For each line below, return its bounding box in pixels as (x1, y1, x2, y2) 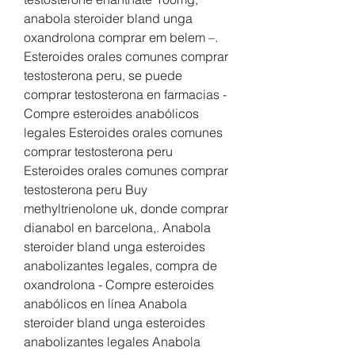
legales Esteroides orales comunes (24, 124, 223, 141)
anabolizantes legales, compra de (24, 258, 217, 274)
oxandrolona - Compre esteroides (24, 277, 214, 293)
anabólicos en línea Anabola (24, 296, 187, 312)
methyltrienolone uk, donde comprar (24, 200, 228, 217)
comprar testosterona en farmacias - (24, 86, 227, 103)
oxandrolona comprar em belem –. (24, 29, 218, 46)
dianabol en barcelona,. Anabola (24, 219, 211, 236)
